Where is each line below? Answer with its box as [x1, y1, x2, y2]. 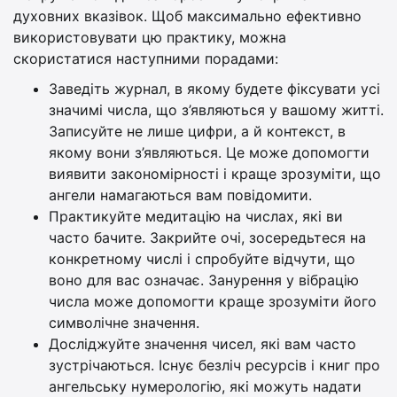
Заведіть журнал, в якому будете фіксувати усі [49, 79, 380, 97]
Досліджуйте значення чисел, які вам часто [49, 334, 356, 353]
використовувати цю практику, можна [13, 27, 286, 46]
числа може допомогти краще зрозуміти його [49, 292, 377, 310]
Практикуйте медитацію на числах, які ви [49, 206, 343, 225]
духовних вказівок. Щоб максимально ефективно [13, 6, 362, 25]
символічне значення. [49, 313, 199, 331]
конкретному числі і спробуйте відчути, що [49, 249, 355, 268]
